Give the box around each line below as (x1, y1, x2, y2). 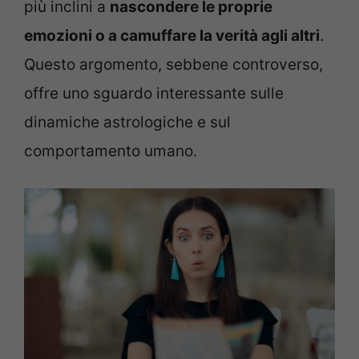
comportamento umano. (24, 141, 197, 160)
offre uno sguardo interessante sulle (24, 83, 284, 103)
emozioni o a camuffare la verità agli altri (24, 26, 320, 45)
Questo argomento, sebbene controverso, (24, 54, 323, 74)
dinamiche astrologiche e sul (24, 112, 231, 131)
